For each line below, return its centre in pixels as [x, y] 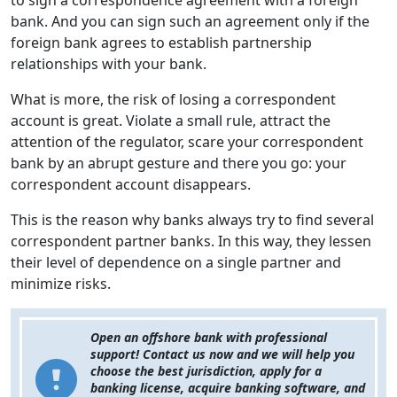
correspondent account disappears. [131, 185]
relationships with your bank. [109, 64]
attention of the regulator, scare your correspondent [187, 142]
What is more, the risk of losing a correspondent [173, 100]
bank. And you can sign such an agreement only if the [190, 22]
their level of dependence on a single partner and [176, 263]
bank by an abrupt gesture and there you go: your [179, 163]
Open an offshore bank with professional [209, 338]
